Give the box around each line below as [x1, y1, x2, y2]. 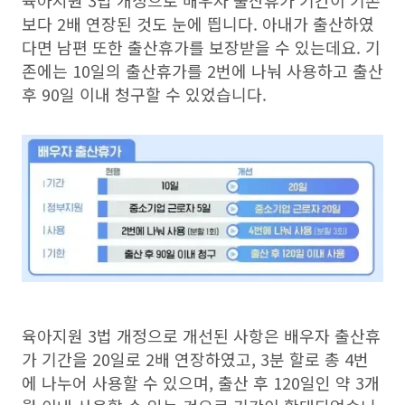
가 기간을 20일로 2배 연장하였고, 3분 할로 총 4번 [22, 347, 369, 371]
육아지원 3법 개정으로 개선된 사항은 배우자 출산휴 [22, 324, 381, 347]
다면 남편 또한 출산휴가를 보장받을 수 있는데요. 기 [22, 35, 381, 59]
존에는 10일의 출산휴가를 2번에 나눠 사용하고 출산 [22, 59, 383, 82]
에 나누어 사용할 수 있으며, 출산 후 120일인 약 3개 [22, 371, 380, 394]
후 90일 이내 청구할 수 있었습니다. [22, 82, 267, 106]
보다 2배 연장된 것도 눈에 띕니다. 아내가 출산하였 [22, 12, 374, 35]
